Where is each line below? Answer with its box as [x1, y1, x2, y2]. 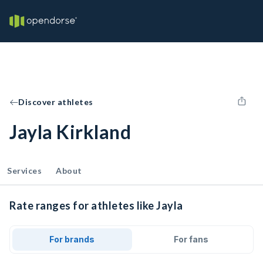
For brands [49, 234, 95, 244]
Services [7, 166, 42, 176]
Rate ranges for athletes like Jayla [9, 199, 183, 212]
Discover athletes [18, 97, 93, 107]
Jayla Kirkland [9, 120, 131, 143]
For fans [173, 234, 208, 244]
